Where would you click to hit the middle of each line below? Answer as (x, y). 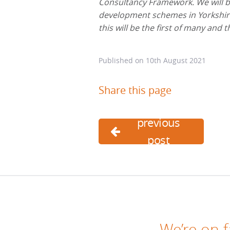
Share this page (135, 90)
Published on (122, 60)
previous (158, 122)
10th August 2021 (176, 60)
